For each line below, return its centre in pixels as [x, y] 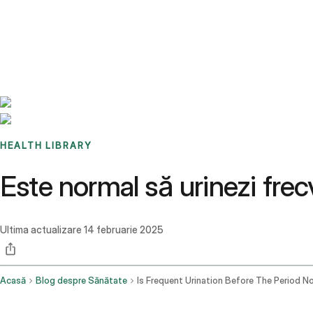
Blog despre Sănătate [81, 281]
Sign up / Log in [70, 34]
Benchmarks [44, 17]
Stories [87, 17]
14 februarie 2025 [124, 230]
